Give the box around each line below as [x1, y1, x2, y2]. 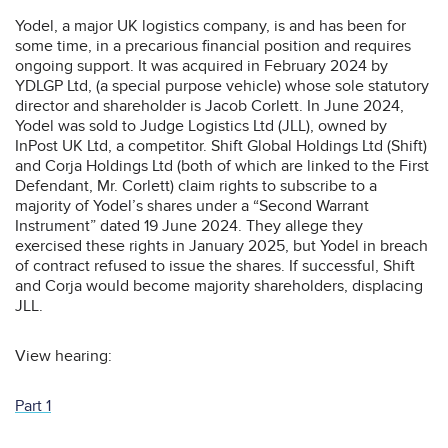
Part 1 [15, 395, 51, 416]
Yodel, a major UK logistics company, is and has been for [15, 15, 406, 36]
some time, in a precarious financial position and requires [15, 35, 411, 56]
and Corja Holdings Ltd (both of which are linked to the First [15, 155, 429, 176]
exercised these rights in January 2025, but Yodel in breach [15, 235, 428, 256]
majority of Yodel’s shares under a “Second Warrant [15, 195, 369, 216]
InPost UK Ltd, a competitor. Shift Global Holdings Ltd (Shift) [15, 135, 427, 156]
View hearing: [15, 345, 112, 366]
